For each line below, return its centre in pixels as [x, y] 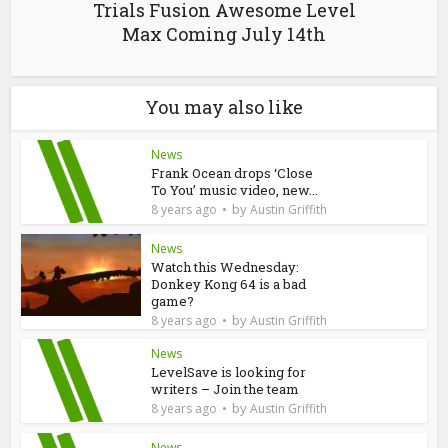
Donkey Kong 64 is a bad [229, 283]
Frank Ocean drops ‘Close [232, 172]
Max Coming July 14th [224, 33]
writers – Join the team [225, 388]
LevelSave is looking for [229, 371]
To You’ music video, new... [235, 189]
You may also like [224, 106]
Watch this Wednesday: [225, 266]
